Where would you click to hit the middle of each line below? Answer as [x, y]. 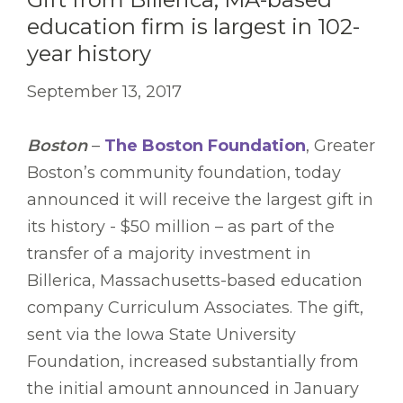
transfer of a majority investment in [169, 254]
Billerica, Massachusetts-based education [195, 281]
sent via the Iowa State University [161, 335]
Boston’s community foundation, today [184, 173]
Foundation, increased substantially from [193, 362]
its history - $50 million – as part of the [181, 227]
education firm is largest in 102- [193, 27]
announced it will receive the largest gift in [200, 200]
